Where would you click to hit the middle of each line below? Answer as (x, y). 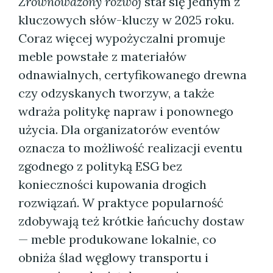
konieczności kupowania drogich (112, 184)
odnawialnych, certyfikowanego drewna (133, 75)
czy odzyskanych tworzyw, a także (116, 93)
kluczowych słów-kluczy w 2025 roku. (126, 20)
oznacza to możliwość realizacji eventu (130, 148)
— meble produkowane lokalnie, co (117, 239)
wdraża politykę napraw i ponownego (126, 111)
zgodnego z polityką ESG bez (100, 166)
